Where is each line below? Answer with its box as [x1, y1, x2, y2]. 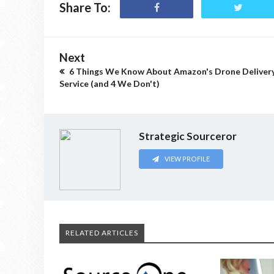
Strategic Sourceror [139, 129, 237, 143]
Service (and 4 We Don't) [59, 78, 160, 89]
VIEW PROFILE [163, 154, 210, 163]
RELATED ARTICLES [65, 228, 138, 238]
